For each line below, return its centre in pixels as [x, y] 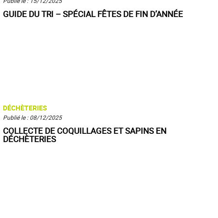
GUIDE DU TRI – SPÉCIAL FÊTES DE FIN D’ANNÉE [93, 14]
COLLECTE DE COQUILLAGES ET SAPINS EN [85, 131]
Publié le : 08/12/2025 [32, 117]
